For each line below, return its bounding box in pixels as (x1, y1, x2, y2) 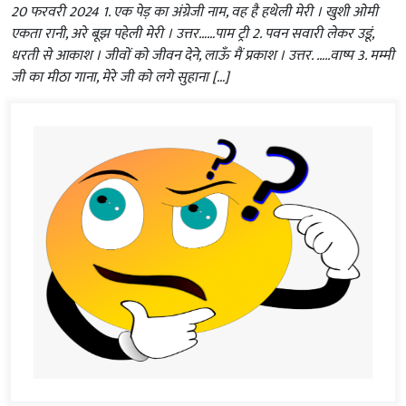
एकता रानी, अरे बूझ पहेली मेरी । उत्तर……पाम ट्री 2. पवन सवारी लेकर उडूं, (11, 22, 373, 47)
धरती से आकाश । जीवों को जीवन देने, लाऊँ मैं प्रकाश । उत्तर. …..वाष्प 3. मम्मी (11, 43, 394, 69)
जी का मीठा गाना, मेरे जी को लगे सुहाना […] (11, 65, 229, 91)
